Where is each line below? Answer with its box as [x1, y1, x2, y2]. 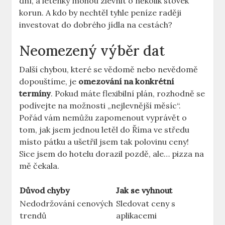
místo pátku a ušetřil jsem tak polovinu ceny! [19, 137, 189, 147]
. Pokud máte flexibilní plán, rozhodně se [51, 88, 205, 99]
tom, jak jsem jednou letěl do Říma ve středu [19, 125, 190, 135]
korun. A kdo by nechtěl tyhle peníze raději [19, 8, 182, 18]
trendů [20, 210, 47, 221]
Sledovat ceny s [116, 198, 176, 209]
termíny [19, 88, 51, 99]
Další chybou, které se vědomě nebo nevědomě [19, 64, 198, 75]
